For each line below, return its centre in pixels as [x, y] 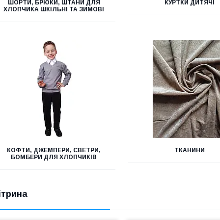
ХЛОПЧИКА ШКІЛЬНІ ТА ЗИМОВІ [54, 9]
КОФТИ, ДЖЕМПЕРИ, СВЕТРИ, [54, 150]
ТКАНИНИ [189, 150]
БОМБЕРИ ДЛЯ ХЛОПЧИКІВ [54, 157]
